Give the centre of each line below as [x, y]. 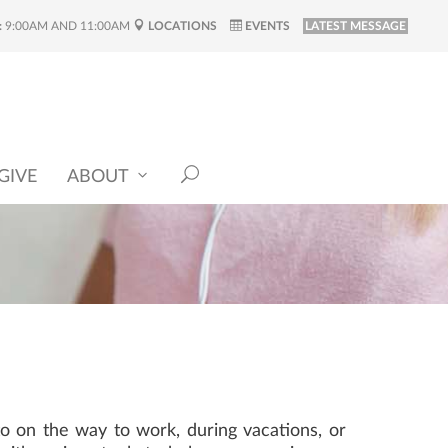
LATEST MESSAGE [355, 26]
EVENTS [266, 26]
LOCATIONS [181, 26]
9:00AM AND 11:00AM [67, 26]
